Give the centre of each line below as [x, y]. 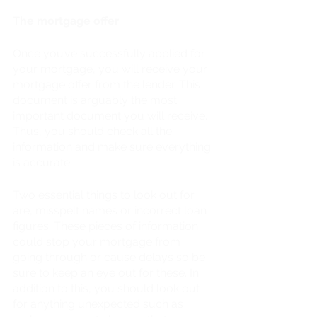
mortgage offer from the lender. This [108, 84]
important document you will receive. [111, 115]
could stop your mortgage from [98, 241]
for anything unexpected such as [99, 304]
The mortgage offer [66, 21]
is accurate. [44, 162]
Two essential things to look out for [105, 195]
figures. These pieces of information [107, 226]
